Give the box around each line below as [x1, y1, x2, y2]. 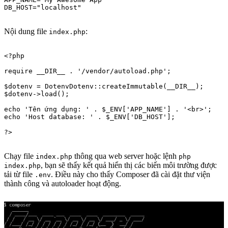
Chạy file [4, 151, 36, 160]
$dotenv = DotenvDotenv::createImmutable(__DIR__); [4, 82, 204, 90]
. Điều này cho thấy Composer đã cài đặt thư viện [51, 169, 210, 179]
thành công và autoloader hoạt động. [4, 179, 121, 188]
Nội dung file [4, 26, 49, 36]
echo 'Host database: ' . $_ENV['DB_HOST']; [4, 112, 175, 121]
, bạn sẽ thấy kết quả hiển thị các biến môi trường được [41, 160, 217, 169]
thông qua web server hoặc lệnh [72, 151, 179, 160]
